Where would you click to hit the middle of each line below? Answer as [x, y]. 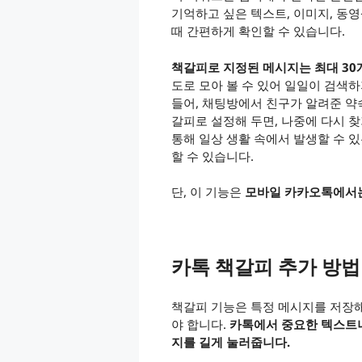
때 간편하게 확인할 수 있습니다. [258, 31]
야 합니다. [200, 324]
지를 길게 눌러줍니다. [231, 341]
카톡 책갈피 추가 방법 [266, 266]
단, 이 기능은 [208, 192]
